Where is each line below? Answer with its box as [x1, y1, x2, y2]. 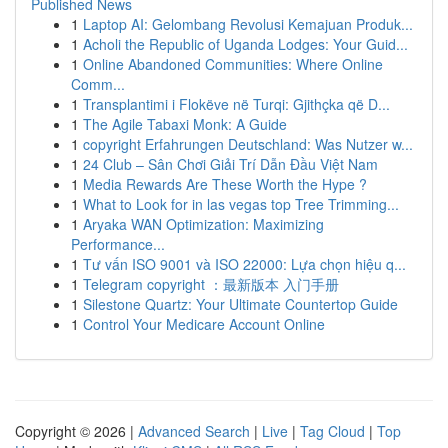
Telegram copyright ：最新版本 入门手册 [83, 274, 339, 294]
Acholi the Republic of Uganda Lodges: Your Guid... [83, 34, 408, 54]
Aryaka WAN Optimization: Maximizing [83, 214, 324, 234]
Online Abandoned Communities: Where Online [83, 54, 383, 74]
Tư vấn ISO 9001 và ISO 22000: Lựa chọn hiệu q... [83, 254, 406, 274]
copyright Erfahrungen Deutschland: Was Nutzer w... [83, 134, 413, 154]
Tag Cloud [300, 421, 365, 441]
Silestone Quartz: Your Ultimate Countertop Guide [83, 294, 398, 314]
